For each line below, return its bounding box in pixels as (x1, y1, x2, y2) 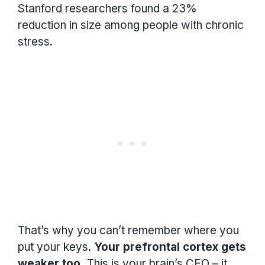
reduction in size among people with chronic (18, 18, 244, 33)
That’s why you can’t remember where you (18, 223, 239, 237)
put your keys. (18, 240, 94, 254)
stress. (18, 35, 53, 49)
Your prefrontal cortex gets (94, 240, 246, 254)
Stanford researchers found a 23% (18, 2, 197, 16)
